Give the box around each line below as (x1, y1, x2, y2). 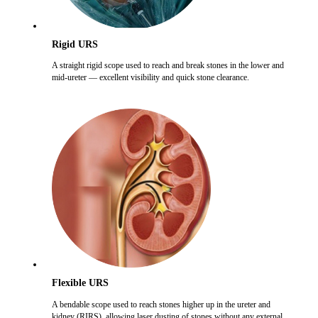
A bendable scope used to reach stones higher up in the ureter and (51, 299, 270, 309)
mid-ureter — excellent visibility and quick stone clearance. (51, 72, 249, 83)
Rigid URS (51, 38, 98, 50)
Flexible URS (51, 278, 109, 289)
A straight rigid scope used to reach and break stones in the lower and (51, 60, 284, 71)
